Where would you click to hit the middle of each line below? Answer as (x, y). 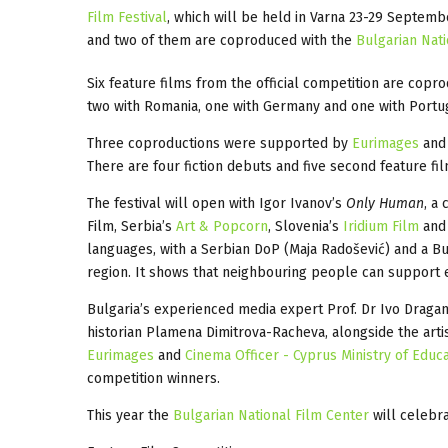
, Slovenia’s (305, 226)
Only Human (385, 203)
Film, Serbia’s (131, 226)
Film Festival (127, 17)
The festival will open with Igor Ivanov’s (216, 203)
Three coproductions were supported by (219, 143)
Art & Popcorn (222, 226)
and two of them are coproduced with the (221, 40)
